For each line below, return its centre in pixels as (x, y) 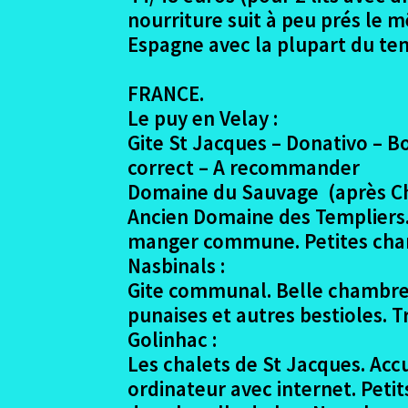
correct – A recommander (244, 167)
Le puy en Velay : (203, 117)
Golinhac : (173, 339)
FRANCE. (166, 93)
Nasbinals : (177, 265)
